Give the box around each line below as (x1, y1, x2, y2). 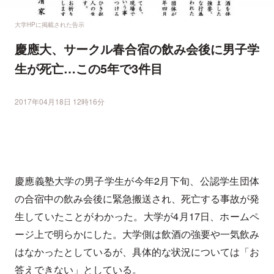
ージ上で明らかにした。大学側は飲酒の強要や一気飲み (15, 227, 259, 242)
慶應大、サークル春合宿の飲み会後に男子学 (15, 40, 259, 58)
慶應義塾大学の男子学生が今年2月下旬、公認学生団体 (15, 174, 259, 188)
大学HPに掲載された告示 (15, 20, 84, 29)
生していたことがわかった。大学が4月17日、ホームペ (15, 209, 259, 224)
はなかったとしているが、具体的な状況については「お (15, 245, 259, 259)
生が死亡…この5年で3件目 (15, 59, 163, 78)
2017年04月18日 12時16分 (15, 96, 105, 107)
